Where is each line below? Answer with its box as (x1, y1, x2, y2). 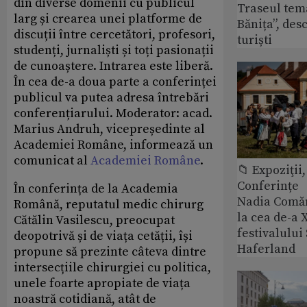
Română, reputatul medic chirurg (14, 196, 204, 212)
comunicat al (14, 152, 90, 169)
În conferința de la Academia (14, 180, 178, 197)
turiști (237, 32, 272, 48)
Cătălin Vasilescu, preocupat (14, 212, 175, 228)
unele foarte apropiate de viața (14, 275, 191, 291)
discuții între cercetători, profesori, (14, 26, 215, 42)
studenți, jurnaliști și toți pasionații (14, 42, 214, 58)
